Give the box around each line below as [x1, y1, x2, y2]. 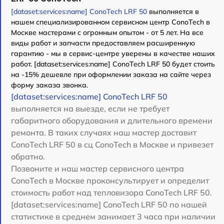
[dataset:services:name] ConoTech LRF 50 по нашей [11, 199, 207, 209]
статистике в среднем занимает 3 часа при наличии [11, 211, 215, 221]
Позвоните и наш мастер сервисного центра [11, 163, 184, 173]
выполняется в [149, 6, 199, 16]
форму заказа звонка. [11, 80, 88, 89]
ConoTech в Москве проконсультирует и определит [11, 175, 209, 185]
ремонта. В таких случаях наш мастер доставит [11, 127, 196, 137]
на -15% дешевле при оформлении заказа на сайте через [11, 69, 211, 79]
